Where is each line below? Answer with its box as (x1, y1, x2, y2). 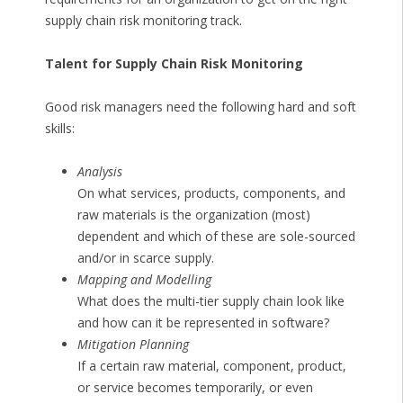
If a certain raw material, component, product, (76, 357, 346, 375)
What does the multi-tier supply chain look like (76, 292, 345, 310)
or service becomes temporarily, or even (76, 379, 313, 397)
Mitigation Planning (76, 336, 189, 354)
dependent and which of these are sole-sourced (76, 228, 355, 246)
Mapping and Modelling (76, 271, 211, 289)
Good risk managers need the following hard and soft (44, 98, 356, 116)
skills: (44, 120, 75, 138)
